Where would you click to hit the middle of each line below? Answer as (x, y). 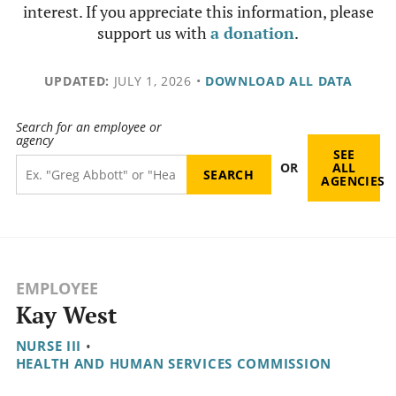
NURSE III (49, 346)
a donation (252, 33)
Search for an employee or (88, 127)
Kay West (66, 316)
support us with (154, 33)
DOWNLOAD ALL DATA (278, 81)
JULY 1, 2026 (150, 81)
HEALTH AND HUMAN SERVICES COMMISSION (174, 364)
